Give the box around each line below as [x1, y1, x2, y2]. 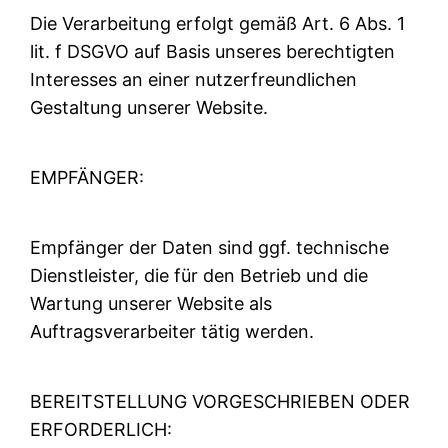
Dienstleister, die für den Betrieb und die [30, 264, 369, 286]
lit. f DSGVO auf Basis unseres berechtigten [30, 40, 396, 62]
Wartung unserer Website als [30, 292, 273, 314]
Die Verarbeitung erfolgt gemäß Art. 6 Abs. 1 [30, 12, 406, 34]
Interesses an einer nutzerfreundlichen [30, 68, 358, 90]
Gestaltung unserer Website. [30, 96, 269, 118]
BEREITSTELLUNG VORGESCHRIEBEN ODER [30, 390, 411, 412]
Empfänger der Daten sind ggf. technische [30, 236, 390, 258]
